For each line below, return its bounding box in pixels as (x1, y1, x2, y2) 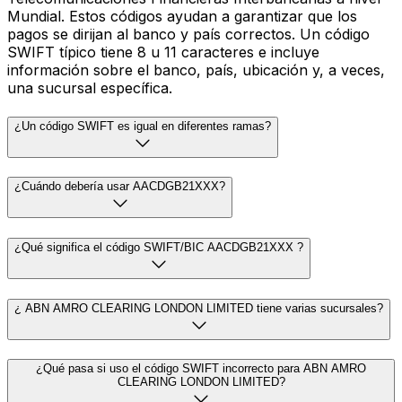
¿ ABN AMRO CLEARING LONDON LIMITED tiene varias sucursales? (14, 301, 383, 315)
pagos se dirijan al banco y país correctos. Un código (7, 24, 370, 43)
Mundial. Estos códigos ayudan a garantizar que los (7, 6, 357, 25)
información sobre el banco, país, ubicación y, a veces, (7, 60, 385, 79)
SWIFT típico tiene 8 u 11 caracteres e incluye (7, 42, 319, 61)
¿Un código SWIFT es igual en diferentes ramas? (14, 118, 271, 133)
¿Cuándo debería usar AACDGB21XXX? (14, 179, 225, 194)
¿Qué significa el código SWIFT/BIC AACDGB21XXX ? (14, 240, 303, 254)
